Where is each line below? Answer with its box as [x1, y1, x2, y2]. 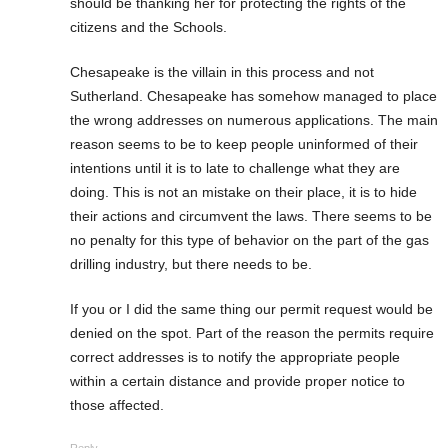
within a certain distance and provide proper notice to [70, 372, 405, 389]
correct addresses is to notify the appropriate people [70, 348, 400, 365]
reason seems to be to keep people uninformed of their [70, 135, 418, 152]
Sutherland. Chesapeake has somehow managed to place [70, 87, 437, 104]
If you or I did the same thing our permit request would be [70, 300, 433, 317]
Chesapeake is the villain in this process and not [70, 63, 374, 80]
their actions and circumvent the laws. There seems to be [70, 207, 432, 224]
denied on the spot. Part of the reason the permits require [70, 324, 434, 341]
